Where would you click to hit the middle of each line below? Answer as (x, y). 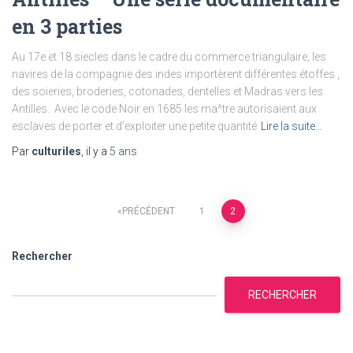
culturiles (56, 151)
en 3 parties (67, 26)
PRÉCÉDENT (148, 211)
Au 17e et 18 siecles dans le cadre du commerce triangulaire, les (169, 56)
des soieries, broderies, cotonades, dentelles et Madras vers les (167, 91)
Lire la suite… (292, 126)
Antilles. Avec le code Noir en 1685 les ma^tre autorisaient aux (164, 108)
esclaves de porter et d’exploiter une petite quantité (134, 126)
